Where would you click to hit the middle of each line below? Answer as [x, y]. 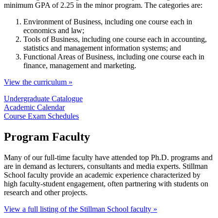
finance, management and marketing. [80, 65]
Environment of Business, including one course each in [108, 21]
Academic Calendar [34, 107]
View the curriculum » [38, 82]
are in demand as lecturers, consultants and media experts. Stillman [106, 166]
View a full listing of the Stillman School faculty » [81, 209]
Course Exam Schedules [41, 116]
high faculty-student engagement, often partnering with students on [106, 183]
